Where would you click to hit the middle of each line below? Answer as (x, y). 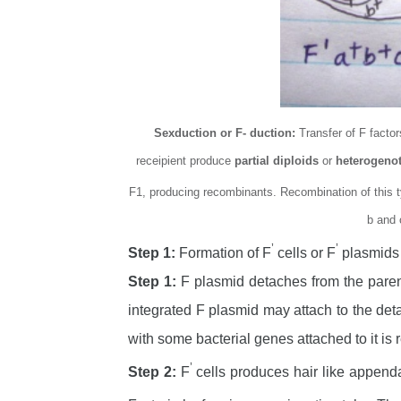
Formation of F (225, 252)
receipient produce (185, 160)
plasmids (369, 252)
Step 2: (154, 371)
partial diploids (276, 160)
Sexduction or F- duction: (226, 132)
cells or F (305, 252)
